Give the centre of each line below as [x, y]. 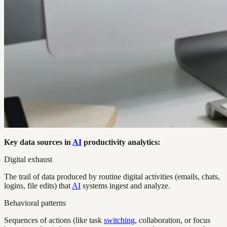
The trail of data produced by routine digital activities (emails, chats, [112, 176]
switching [119, 220]
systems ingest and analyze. [125, 185]
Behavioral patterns [35, 203]
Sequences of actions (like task [54, 220]
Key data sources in [38, 142]
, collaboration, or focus [173, 220]
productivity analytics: [121, 142]
